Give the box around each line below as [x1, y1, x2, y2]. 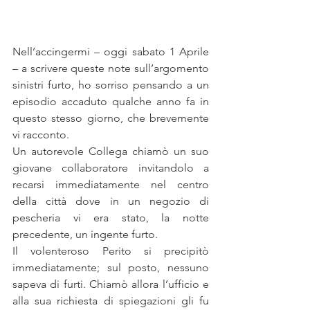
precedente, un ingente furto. [12, 228, 158, 241]
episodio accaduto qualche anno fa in [12, 95, 209, 109]
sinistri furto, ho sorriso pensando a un [12, 78, 209, 92]
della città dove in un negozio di [12, 194, 209, 208]
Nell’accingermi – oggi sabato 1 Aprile [12, 45, 209, 59]
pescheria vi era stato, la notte [12, 211, 209, 225]
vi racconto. [12, 128, 69, 142]
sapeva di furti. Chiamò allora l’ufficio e [12, 277, 209, 291]
